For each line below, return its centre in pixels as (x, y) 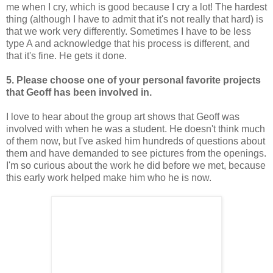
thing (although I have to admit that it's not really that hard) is (135, 19)
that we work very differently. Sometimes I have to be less (129, 32)
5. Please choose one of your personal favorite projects (133, 80)
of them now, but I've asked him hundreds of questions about (136, 141)
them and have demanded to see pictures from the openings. (136, 154)
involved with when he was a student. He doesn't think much (136, 129)
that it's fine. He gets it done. (66, 56)
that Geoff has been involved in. (79, 93)
